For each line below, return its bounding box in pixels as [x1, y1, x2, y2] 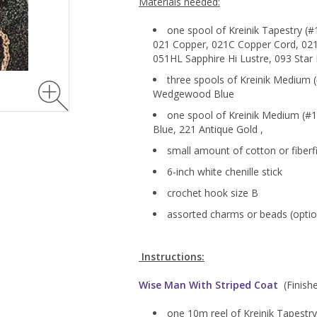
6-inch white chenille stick [167, 165, 282, 179]
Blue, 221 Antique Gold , [153, 122, 263, 137]
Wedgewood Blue [153, 87, 237, 101]
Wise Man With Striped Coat [139, 278, 278, 292]
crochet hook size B [167, 186, 258, 200]
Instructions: [139, 250, 204, 264]
